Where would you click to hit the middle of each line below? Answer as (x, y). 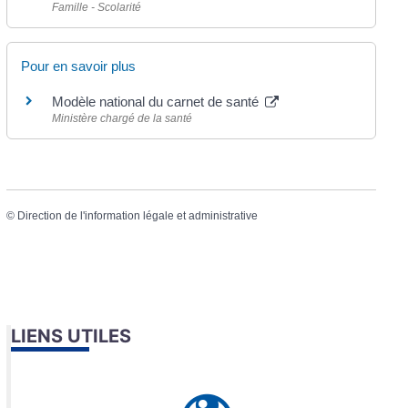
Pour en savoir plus (79, 66)
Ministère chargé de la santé (122, 118)
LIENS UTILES (71, 336)
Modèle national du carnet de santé (158, 101)
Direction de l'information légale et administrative (138, 216)
